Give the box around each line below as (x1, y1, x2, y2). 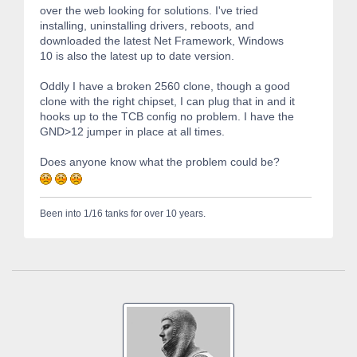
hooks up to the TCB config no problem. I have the (40, 109, 294, 123)
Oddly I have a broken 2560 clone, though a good (40, 79, 290, 92)
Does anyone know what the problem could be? (40, 155, 289, 168)
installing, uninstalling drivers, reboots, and (40, 18, 254, 32)
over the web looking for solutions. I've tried (40, 3, 258, 17)
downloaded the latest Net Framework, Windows (40, 33, 284, 47)
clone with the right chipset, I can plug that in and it (40, 94, 295, 108)
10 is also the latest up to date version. (40, 49, 234, 62)
